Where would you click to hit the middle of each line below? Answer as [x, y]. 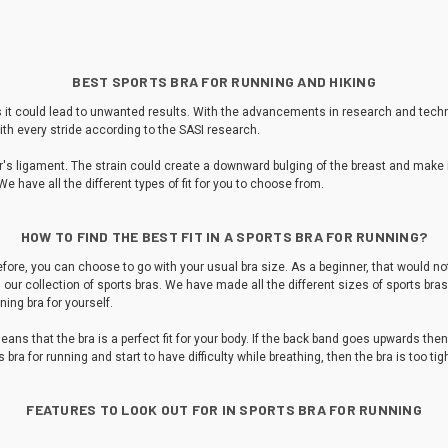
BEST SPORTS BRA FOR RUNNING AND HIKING [224, 81]
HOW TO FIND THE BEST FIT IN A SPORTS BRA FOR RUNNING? [224, 236]
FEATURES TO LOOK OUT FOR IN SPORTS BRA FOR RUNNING [224, 409]
